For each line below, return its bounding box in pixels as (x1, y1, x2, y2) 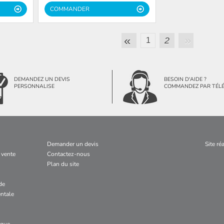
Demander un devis (47, 139, 98, 148)
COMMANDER (49, 4, 89, 13)
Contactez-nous (47, 149, 90, 158)
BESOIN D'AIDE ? (163, 75, 206, 83)
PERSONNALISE (14, 82, 55, 90)
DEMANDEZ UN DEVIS (14, 75, 70, 83)
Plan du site (47, 159, 79, 168)
